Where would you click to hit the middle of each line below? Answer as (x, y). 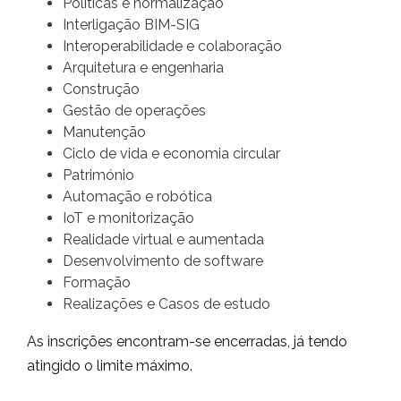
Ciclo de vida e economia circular (171, 154)
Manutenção (104, 132)
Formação (97, 283)
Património (98, 175)
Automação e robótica (137, 197)
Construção (101, 90)
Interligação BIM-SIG (131, 25)
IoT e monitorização (128, 218)
